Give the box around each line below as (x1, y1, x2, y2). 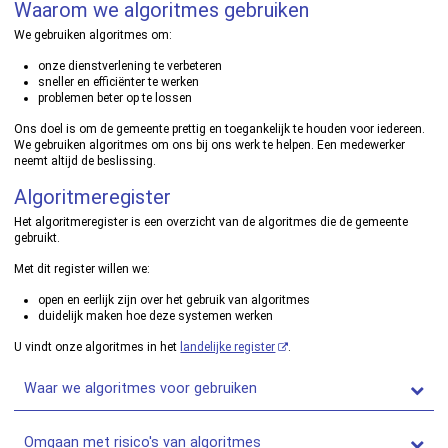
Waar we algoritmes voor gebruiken (24, 380, 258, 397)
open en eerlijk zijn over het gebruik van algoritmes (38, 293, 311, 307)
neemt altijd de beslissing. (14, 154, 157, 168)
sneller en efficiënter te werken (38, 75, 200, 89)
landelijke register (180, 340, 276, 354)
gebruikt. (14, 231, 61, 245)
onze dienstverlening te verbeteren (38, 59, 223, 73)
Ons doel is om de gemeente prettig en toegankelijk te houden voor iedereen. (14, 122, 426, 136)
